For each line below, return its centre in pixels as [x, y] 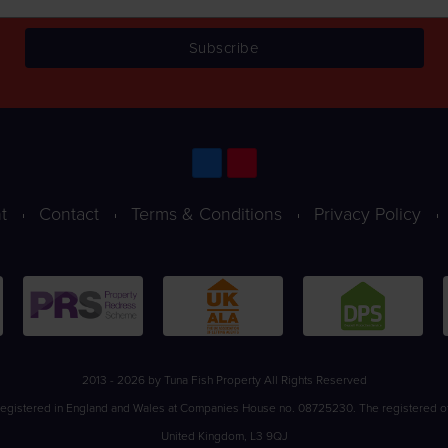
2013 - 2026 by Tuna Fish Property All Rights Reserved [224, 379]
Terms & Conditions [206, 213]
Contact [69, 213]
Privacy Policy [367, 213]
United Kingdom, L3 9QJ [224, 435]
